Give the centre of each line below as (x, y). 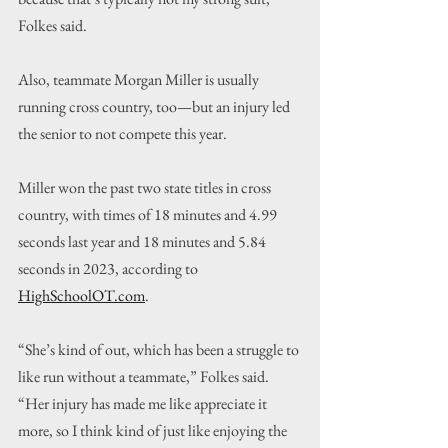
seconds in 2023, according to (109, 269)
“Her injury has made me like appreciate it (144, 404)
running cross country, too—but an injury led (155, 107)
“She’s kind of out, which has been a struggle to (160, 350)
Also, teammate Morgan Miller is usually (140, 80)
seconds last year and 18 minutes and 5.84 (143, 242)
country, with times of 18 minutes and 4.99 (149, 215)
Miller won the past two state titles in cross (146, 188)
